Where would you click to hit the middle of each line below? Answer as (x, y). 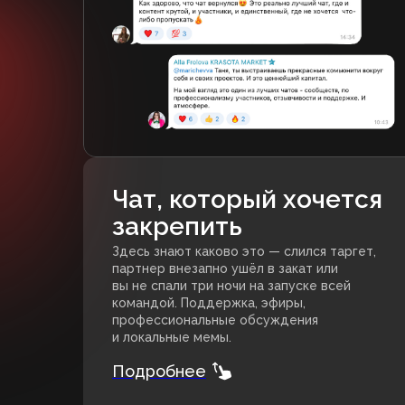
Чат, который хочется (247, 200)
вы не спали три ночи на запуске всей (231, 286)
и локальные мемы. (172, 338)
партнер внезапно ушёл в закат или (225, 269)
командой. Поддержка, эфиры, (209, 303)
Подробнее (159, 372)
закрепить (177, 227)
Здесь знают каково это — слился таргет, (244, 252)
